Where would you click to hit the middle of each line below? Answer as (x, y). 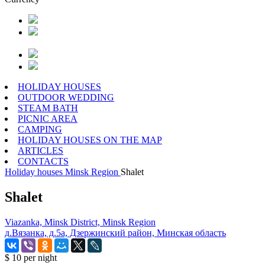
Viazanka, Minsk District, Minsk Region (80, 222)
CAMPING (40, 129)
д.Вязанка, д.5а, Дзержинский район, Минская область (115, 232)
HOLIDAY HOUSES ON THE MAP (90, 140)
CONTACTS (43, 161)
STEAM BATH (48, 108)
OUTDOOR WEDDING (66, 97)
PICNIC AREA (48, 119)
